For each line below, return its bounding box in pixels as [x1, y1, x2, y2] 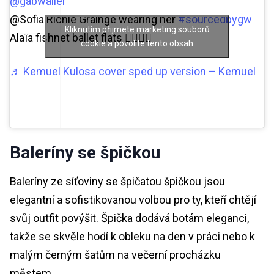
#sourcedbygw [178, 13, 252, 26]
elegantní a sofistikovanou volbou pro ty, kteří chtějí [10, 193, 256, 207]
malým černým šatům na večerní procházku [10, 248, 221, 262]
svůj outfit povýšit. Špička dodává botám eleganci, [10, 212, 249, 225]
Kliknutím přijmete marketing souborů [64, 24, 210, 34]
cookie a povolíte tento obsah [81, 38, 193, 48]
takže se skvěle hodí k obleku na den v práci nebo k [10, 230, 255, 243]
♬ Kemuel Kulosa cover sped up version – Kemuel [10, 65, 256, 78]
